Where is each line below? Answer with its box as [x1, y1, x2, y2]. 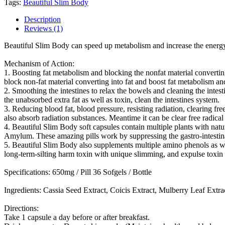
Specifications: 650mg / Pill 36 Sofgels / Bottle [4, 168, 154, 177]
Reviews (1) [24, 24, 63, 33]
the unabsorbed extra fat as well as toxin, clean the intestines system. [4, 95, 221, 104]
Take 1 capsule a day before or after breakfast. [4, 213, 152, 222]
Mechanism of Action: [4, 59, 76, 68]
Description [24, 15, 61, 24]
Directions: [4, 204, 41, 213]
